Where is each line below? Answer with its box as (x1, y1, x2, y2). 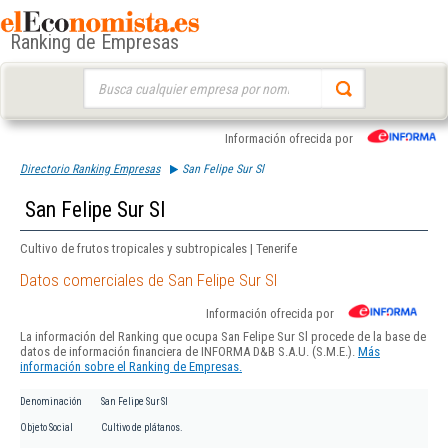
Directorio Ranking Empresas (20, 162, 160, 176)
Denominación (20, 396, 82, 408)
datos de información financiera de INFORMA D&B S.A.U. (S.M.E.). (20, 344, 358, 360)
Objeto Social (20, 422, 73, 434)
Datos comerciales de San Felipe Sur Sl (20, 270, 277, 291)
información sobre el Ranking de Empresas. (20, 359, 242, 375)
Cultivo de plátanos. (101, 422, 183, 434)
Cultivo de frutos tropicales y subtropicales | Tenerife (20, 241, 297, 256)
